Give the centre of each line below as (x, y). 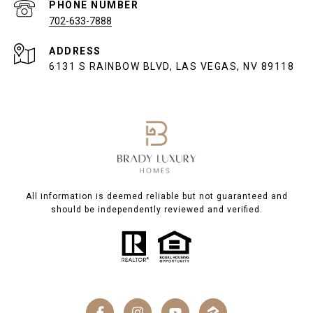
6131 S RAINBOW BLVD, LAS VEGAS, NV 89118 (173, 66)
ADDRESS (75, 51)
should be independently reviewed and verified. (156, 209)
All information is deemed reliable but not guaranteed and (156, 196)
